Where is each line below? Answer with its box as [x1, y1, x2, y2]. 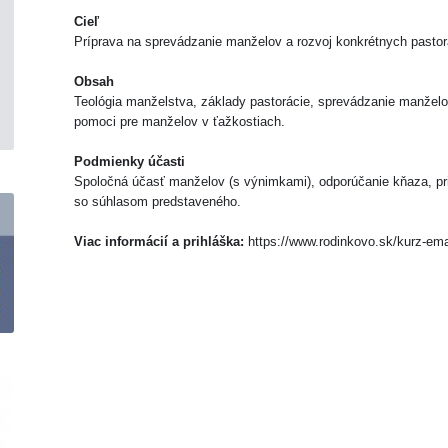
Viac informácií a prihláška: [74, 234, 248, 249]
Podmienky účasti [74, 154, 185, 169]
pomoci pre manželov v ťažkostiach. [74, 114, 285, 129]
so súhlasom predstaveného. [74, 194, 241, 209]
